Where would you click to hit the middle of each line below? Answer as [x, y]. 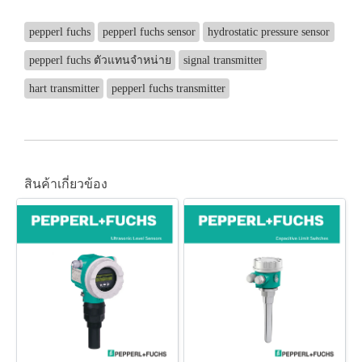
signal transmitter [223, 60]
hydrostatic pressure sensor [268, 32]
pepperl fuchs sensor [149, 32]
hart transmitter [64, 88]
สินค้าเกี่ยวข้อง [66, 183]
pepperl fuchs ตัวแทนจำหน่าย [100, 60]
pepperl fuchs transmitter [168, 88]
